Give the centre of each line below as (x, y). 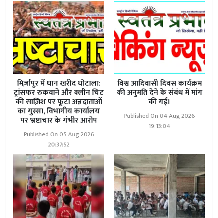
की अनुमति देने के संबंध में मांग (159, 93)
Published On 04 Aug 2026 (159, 116)
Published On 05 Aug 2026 (59, 135)
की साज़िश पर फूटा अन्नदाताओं (59, 102)
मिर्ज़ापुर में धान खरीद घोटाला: (59, 84)
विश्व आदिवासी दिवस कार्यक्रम (159, 84)
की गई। (159, 102)
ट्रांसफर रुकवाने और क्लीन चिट (59, 93)
